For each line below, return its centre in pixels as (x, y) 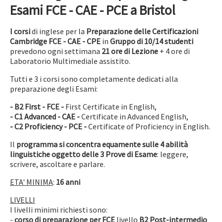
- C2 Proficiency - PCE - (48, 126)
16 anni (68, 182)
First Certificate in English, (110, 107)
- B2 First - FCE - (37, 107)
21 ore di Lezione (130, 51)
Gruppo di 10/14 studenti (152, 41)
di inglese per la (59, 31)
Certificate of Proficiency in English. (148, 126)
